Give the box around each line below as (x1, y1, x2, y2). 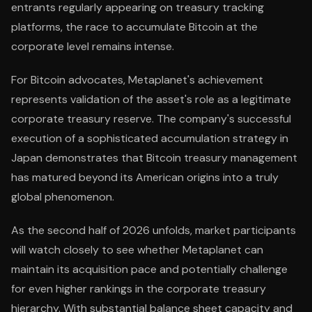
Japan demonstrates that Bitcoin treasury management (11, 150, 297, 165)
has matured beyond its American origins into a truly (11, 170, 279, 185)
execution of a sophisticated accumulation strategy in (11, 131, 288, 146)
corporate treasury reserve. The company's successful (11, 111, 291, 126)
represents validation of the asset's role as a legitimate (11, 92, 291, 107)
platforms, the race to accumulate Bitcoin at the (11, 19, 258, 34)
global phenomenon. (11, 189, 114, 204)
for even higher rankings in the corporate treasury (11, 281, 266, 296)
